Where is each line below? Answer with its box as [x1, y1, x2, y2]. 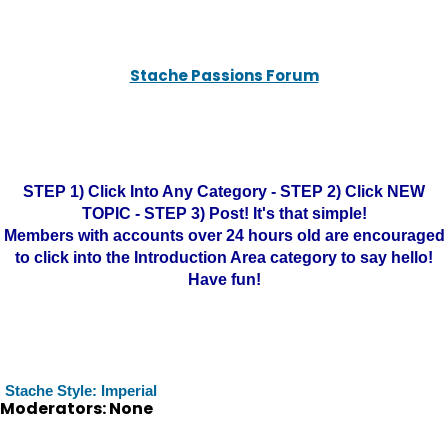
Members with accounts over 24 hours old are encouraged [3, 227, 445, 244]
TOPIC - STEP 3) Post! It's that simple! [81, 205, 367, 222]
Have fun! [187, 271, 261, 288]
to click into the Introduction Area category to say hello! [15, 249, 433, 266]
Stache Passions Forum [129, 65, 319, 86]
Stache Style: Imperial [5, 382, 157, 399]
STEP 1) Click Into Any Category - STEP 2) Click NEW [23, 183, 425, 200]
